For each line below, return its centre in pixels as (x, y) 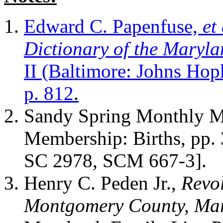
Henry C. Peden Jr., (103, 183)
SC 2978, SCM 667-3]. (118, 161)
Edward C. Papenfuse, (113, 26)
